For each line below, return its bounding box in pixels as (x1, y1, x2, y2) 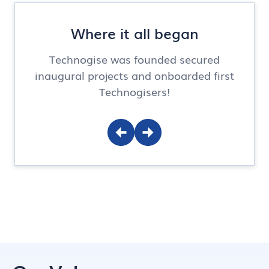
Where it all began (71, 22, 198, 43)
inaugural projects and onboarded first (35, 67, 234, 83)
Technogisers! (99, 83, 170, 99)
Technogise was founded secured (49, 50, 220, 67)
